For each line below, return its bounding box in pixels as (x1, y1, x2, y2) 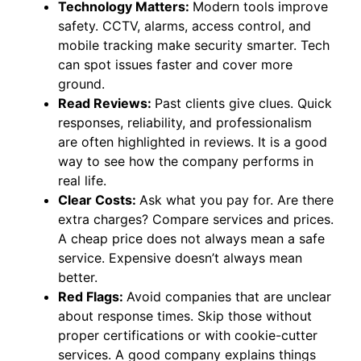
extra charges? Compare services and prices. (58, 210, 334, 227)
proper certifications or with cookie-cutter (58, 326, 318, 343)
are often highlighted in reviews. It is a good (58, 133, 328, 150)
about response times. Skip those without (58, 307, 313, 324)
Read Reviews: (58, 94, 156, 111)
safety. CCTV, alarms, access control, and (58, 17, 312, 34)
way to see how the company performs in (58, 152, 314, 169)
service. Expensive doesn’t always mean (58, 249, 303, 266)
